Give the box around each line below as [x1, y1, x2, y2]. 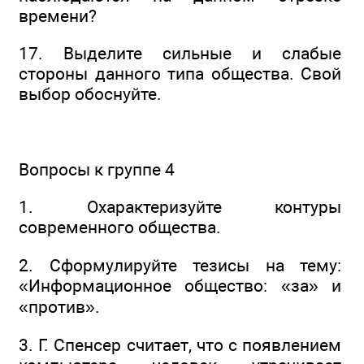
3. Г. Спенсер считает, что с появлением [19, 335, 341, 356]
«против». [19, 296, 100, 317]
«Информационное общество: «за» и [19, 275, 341, 296]
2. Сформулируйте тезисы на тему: [19, 254, 341, 275]
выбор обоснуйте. [19, 84, 162, 105]
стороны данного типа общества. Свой [19, 63, 341, 84]
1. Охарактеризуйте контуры [19, 197, 341, 218]
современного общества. [19, 217, 221, 238]
